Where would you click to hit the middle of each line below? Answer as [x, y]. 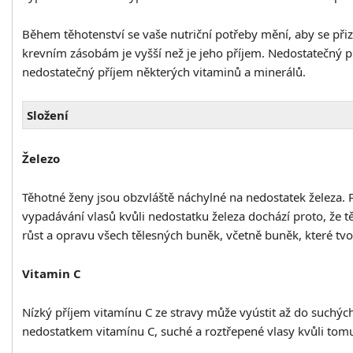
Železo [41, 159]
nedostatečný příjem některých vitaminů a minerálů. [164, 72]
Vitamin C [52, 274]
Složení [48, 115]
